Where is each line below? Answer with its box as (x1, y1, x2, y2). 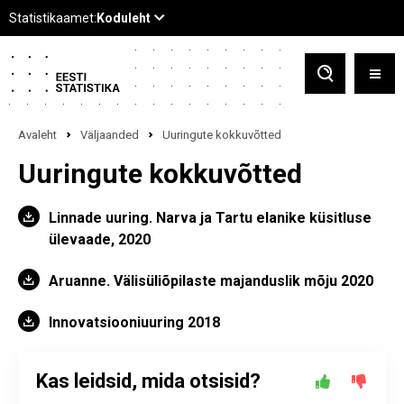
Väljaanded (80, 128, 139, 142)
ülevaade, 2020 (49, 231, 151, 248)
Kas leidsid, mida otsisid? (36, 370, 261, 392)
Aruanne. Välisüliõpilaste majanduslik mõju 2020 (49, 272, 373, 289)
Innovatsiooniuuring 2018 (49, 314, 220, 331)
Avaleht (18, 128, 57, 142)
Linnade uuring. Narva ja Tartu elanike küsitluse (49, 209, 372, 226)
